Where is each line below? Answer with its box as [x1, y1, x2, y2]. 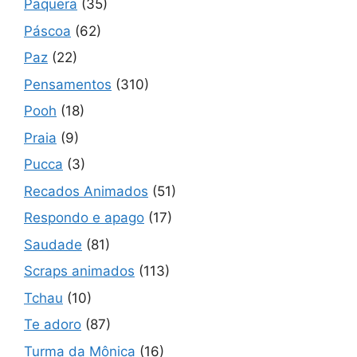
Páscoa [24, 22, 71, 39]
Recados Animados [24, 182, 148, 199]
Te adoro [24, 316, 81, 332]
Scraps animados [24, 263, 135, 279]
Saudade [24, 236, 82, 253]
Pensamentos [24, 76, 112, 92]
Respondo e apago [24, 210, 144, 226]
